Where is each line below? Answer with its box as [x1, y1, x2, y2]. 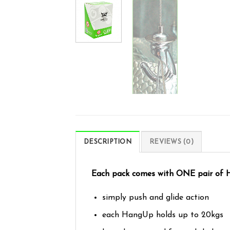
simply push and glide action [102, 193, 209, 202]
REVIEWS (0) [149, 138, 194, 145]
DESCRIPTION [84, 138, 131, 145]
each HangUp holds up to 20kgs [102, 211, 223, 220]
